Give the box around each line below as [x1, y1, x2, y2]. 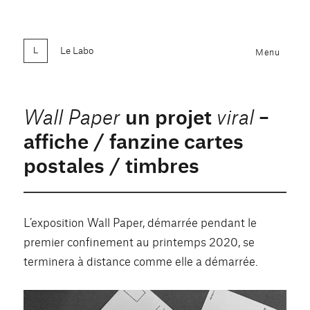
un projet [120, 101, 217, 129]
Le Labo [60, 43, 94, 56]
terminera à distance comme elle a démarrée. [24, 253, 259, 269]
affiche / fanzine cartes [24, 125, 244, 154]
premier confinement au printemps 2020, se [24, 233, 255, 250]
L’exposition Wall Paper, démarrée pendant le [24, 214, 257, 230]
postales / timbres [24, 149, 200, 178]
